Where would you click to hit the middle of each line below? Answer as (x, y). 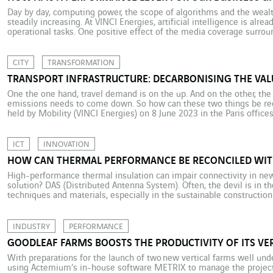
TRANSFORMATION (81, 63)
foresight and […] (39, 124)
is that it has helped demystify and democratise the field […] (124, 42)
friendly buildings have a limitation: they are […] (99, 215)
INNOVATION (66, 145)
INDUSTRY (31, 226)
